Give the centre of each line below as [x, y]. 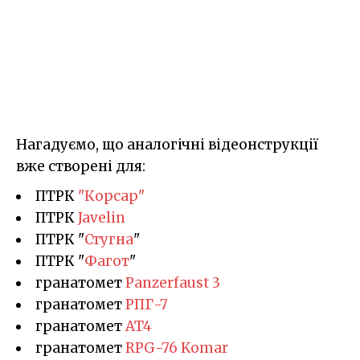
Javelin [102, 217]
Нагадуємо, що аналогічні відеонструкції [167, 144]
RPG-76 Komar [177, 348]
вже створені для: [81, 166]
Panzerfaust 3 [173, 282]
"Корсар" [111, 196]
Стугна [109, 239]
